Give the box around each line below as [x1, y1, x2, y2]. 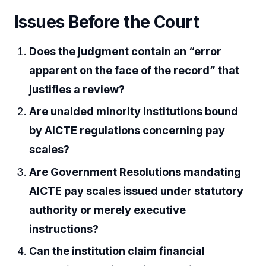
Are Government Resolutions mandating [29, 165, 242, 178]
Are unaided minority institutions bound [29, 105, 239, 118]
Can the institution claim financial [29, 245, 205, 257]
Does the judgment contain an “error [29, 45, 222, 58]
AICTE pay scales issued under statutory [29, 184, 244, 197]
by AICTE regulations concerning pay [29, 124, 226, 137]
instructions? [29, 222, 99, 235]
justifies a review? [29, 83, 125, 96]
